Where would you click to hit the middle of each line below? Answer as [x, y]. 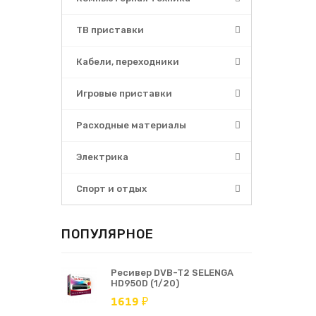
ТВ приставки [110, 30]
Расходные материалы [131, 125]
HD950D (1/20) [145, 283]
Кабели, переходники [128, 62]
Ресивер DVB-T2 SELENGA [172, 273]
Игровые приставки [124, 93]
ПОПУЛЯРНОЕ [108, 234]
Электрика [102, 157]
